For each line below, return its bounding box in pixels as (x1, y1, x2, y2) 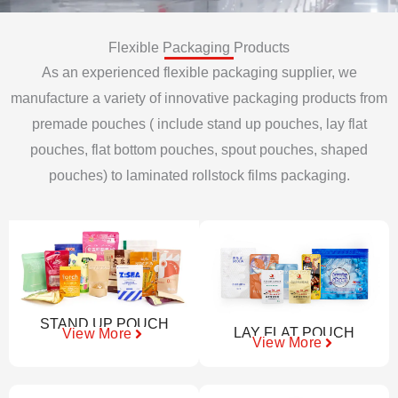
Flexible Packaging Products (108, 39, 290, 55)
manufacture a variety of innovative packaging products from (11, 90, 387, 106)
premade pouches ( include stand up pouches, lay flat (31, 115, 367, 131)
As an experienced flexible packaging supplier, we (41, 64, 357, 80)
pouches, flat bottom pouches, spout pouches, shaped (30, 141, 368, 157)
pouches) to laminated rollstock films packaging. (48, 167, 350, 183)
